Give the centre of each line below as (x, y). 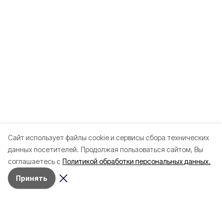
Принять (32, 178)
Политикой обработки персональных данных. (137, 161)
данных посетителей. (43, 149)
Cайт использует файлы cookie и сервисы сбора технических (109, 138)
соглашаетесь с (34, 161)
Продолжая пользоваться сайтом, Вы (142, 149)
